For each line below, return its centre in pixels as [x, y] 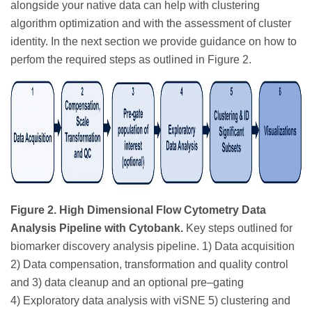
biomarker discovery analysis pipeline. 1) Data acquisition [153, 246]
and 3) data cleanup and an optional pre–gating [127, 282]
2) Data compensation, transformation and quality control [149, 264]
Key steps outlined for [238, 228]
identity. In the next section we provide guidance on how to [154, 41]
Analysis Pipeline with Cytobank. [97, 228]
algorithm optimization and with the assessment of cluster [151, 23]
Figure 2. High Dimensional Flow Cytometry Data [138, 210]
